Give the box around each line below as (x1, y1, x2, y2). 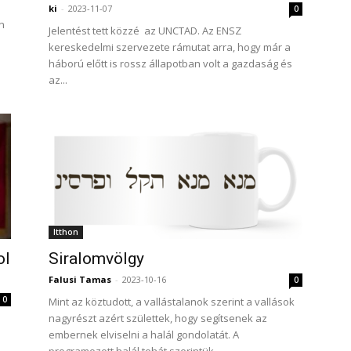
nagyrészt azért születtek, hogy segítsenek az (49, 311, 267, 325)
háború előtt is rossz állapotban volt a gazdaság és (49, 56, 292, 71)
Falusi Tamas (49, 273, 111, 285)
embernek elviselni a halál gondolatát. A (49, 327, 239, 342)
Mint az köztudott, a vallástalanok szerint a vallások (49, 295, 295, 309)
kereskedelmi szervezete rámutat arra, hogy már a (49, 40, 291, 54)
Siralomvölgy (49, 249, 144, 268)
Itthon (53, 226, 78, 237)
